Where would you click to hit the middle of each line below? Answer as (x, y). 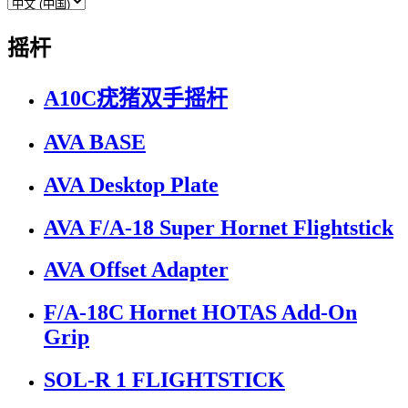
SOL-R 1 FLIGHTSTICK (164, 380)
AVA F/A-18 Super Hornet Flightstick (219, 227)
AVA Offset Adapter (136, 270)
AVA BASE (95, 142)
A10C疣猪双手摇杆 (136, 98)
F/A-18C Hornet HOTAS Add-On (200, 313)
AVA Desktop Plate (131, 184)
